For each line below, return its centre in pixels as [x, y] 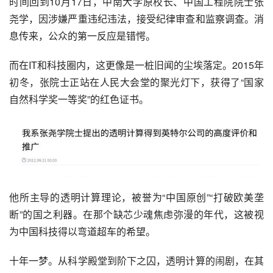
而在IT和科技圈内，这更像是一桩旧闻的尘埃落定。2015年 [136, 65]
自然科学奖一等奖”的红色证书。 [79, 99]
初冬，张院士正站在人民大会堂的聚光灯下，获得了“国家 [136, 82]
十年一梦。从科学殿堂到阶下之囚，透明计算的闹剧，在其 [136, 260]
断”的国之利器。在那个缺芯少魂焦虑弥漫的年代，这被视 [136, 214]
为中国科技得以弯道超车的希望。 [82, 231]
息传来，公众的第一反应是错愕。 [82, 36]
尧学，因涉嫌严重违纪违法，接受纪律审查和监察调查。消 [136, 19]
